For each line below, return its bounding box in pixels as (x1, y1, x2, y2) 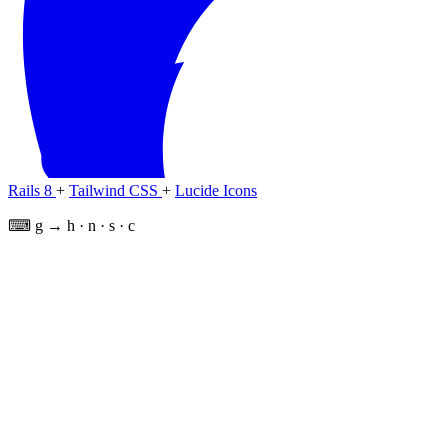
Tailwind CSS (69, 181, 162, 199)
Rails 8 (8, 181, 56, 199)
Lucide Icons (175, 181, 257, 199)
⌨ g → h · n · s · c (8, 216, 135, 234)
